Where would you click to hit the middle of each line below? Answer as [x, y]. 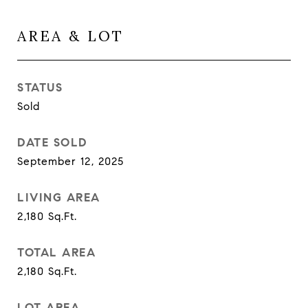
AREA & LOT [70, 36]
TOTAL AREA [56, 253]
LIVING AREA [59, 198]
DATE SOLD [53, 143]
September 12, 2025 [70, 161]
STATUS [40, 88]
